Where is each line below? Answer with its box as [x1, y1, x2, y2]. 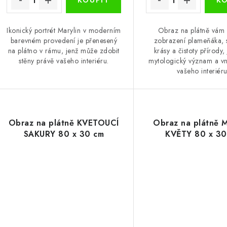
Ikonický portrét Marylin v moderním [7, 25, 121, 36]
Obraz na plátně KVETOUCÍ [8, 117, 119, 129]
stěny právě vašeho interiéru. [19, 56, 109, 66]
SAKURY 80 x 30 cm [23, 128, 104, 140]
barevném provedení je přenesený [10, 35, 118, 46]
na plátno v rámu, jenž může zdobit [8, 46, 120, 56]
